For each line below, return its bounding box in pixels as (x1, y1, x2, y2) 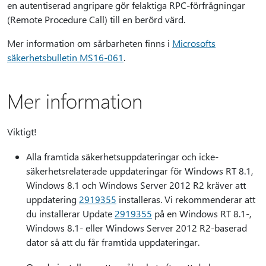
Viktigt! (7, 125, 37, 138)
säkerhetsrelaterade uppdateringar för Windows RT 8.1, (26, 164, 253, 177)
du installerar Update (26, 207, 115, 220)
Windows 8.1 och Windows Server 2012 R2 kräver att (26, 179, 246, 191)
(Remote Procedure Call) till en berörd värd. (7, 13, 185, 26)
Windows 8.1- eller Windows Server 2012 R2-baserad (26, 221, 247, 234)
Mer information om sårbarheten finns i (7, 37, 172, 49)
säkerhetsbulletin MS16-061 (7, 51, 123, 64)
